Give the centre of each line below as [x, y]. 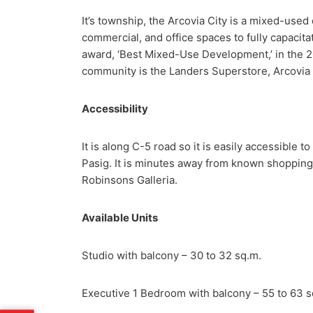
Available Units [120, 217]
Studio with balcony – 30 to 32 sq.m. [172, 255]
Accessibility [115, 108]
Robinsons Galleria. [130, 180]
